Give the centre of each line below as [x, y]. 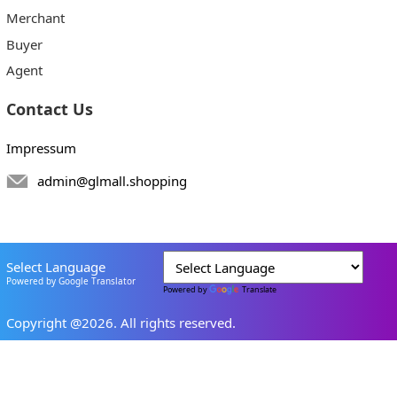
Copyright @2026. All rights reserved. [121, 322]
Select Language [55, 267]
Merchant [35, 17]
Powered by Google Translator [70, 281]
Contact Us [49, 109]
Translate [260, 290]
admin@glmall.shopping [112, 181]
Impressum [41, 148]
